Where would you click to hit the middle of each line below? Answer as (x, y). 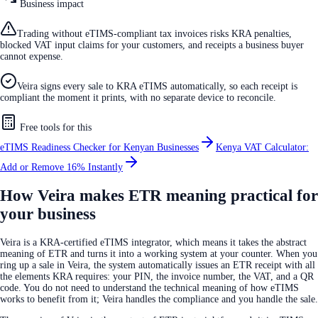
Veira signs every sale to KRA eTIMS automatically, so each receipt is (157, 86)
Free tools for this (54, 127)
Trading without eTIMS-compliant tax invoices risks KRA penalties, (154, 33)
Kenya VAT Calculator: (262, 147)
